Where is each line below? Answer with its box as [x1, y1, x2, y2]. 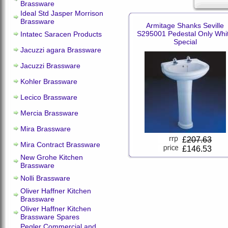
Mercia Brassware [20, 109, 78, 117]
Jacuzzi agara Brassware [20, 46, 101, 54]
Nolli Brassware [20, 174, 70, 182]
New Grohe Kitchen [20, 153, 83, 161]
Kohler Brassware [20, 77, 77, 85]
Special [173, 38, 197, 46]
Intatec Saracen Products [20, 30, 102, 38]
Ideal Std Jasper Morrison [20, 9, 103, 17]
